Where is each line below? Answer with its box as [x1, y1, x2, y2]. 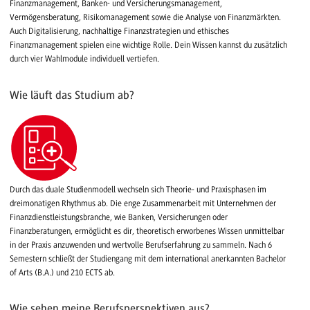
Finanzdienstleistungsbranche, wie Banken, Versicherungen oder [10, 212, 228, 222]
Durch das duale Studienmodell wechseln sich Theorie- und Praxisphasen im [10, 184, 266, 194]
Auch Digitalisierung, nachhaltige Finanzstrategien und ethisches [10, 26, 229, 37]
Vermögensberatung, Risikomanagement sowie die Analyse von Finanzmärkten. [10, 12, 281, 23]
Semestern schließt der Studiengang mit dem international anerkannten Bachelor [10, 253, 286, 264]
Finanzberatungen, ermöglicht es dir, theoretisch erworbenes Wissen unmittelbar [10, 226, 284, 236]
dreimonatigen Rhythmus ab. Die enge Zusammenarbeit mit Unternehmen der [10, 198, 276, 208]
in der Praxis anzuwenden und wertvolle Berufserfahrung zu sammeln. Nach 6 [10, 239, 272, 250]
